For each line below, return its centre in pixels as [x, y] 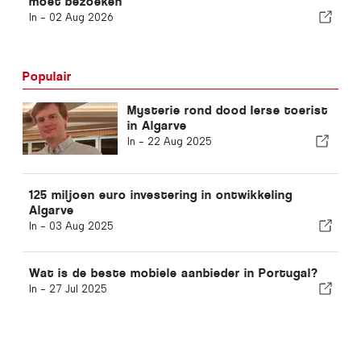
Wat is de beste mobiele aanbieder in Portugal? [174, 272]
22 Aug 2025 [179, 141]
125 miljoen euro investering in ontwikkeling [161, 194]
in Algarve [157, 125]
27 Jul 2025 [78, 288]
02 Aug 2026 [81, 17]
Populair [47, 76]
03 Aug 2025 [81, 226]
